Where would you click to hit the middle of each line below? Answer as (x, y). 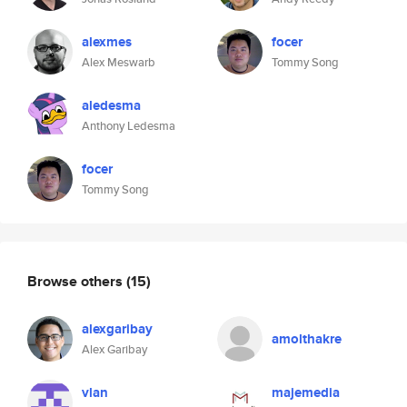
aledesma (111, 105)
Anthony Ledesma (129, 126)
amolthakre (307, 339)
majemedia (306, 392)
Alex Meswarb (119, 62)
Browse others (77, 281)
